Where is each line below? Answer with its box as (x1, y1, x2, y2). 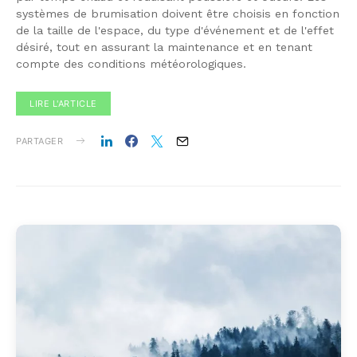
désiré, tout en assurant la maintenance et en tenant (16, 40, 312, 53)
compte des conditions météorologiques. (16, 57, 246, 70)
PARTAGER (16, 135, 64, 147)
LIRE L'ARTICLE (29, 97, 97, 109)
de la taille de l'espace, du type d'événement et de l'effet (16, 23, 334, 37)
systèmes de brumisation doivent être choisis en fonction (16, 6, 339, 20)
